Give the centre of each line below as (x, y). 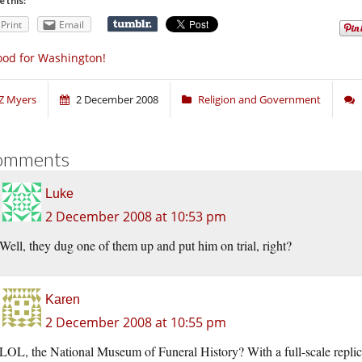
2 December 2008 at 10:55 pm (136, 323)
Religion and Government (259, 100)
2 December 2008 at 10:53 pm (136, 217)
